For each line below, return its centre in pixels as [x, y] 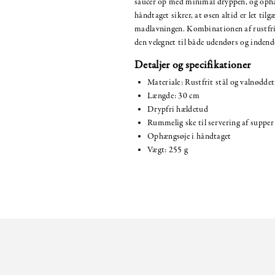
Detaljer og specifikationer [193, 65]
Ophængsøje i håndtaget [189, 136]
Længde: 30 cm [173, 96]
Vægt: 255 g [168, 150]
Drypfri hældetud [178, 109]
